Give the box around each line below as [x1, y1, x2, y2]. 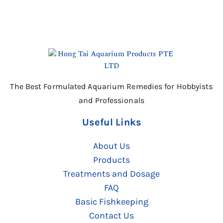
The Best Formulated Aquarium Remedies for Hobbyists [10, 82, 213, 91]
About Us [93, 140, 130, 151]
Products [93, 154, 130, 165]
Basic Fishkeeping [75, 196, 148, 207]
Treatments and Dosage [63, 168, 160, 179]
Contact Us [89, 210, 134, 221]
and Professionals [79, 96, 144, 105]
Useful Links [82, 116, 141, 128]
